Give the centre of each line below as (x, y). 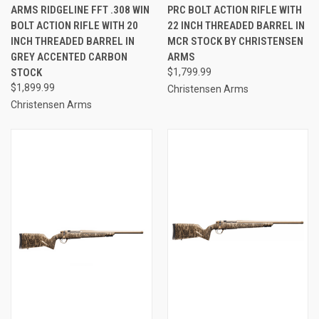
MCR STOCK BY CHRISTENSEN (235, 41)
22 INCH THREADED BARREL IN (236, 25)
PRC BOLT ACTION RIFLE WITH (234, 10)
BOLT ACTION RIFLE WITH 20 (74, 25)
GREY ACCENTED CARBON (69, 57)
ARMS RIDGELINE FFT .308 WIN (80, 10)
